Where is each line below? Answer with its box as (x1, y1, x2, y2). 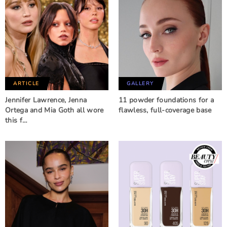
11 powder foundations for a (119, 95, 214, 105)
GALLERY (127, 80, 154, 87)
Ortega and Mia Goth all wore (5, 105, 104, 115)
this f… (5, 116, 28, 125)
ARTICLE (13, 80, 40, 87)
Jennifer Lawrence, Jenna (5, 95, 87, 105)
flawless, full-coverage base (119, 105, 212, 115)
